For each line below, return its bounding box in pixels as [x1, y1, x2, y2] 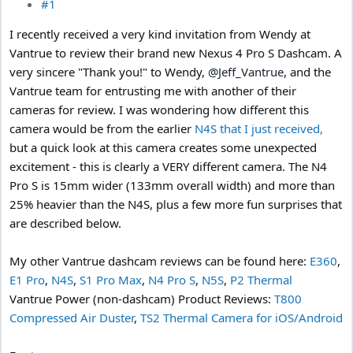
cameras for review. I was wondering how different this [9, 101, 309, 117]
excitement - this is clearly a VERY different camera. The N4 [9, 158, 327, 174]
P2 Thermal [230, 271, 292, 288]
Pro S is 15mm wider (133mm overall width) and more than [9, 176, 335, 193]
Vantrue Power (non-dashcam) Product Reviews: [9, 290, 274, 307]
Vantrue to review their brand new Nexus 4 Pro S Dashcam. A [9, 44, 342, 61]
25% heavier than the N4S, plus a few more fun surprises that [9, 195, 342, 212]
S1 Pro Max [80, 271, 142, 288]
